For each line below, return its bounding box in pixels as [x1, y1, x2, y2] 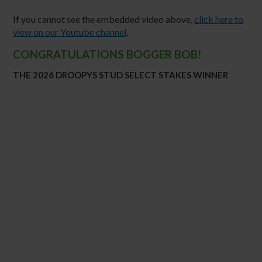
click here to [194, 13, 244, 25]
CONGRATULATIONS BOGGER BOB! [13, 47, 202, 61]
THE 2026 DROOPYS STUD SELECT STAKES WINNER [13, 69, 229, 80]
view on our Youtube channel [13, 26, 127, 37]
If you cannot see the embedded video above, [13, 13, 195, 25]
